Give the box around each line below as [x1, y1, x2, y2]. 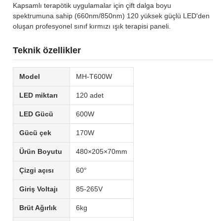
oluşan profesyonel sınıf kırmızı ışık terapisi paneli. [13, 22, 171, 30]
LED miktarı [19, 91, 58, 99]
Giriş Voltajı [19, 185, 58, 193]
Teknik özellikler [13, 45, 81, 55]
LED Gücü [19, 110, 53, 118]
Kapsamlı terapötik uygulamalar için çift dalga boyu [13, 1, 171, 9]
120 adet [76, 91, 104, 99]
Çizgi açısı [19, 166, 54, 174]
